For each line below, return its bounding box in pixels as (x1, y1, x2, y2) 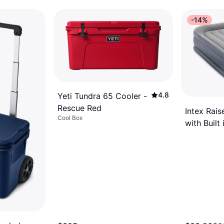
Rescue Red (57, 102, 101, 113)
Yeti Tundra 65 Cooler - (57, 90, 147, 101)
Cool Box (57, 113, 82, 121)
